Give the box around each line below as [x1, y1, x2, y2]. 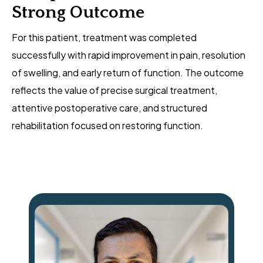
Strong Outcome [12, 3, 144, 23]
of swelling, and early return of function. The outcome [12, 66, 244, 79]
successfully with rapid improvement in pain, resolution [12, 49, 245, 62]
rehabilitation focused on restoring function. [12, 119, 203, 132]
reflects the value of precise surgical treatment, [12, 84, 217, 97]
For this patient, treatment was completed [12, 31, 197, 44]
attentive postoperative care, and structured [12, 102, 207, 114]
